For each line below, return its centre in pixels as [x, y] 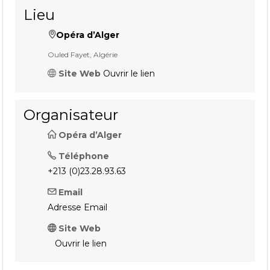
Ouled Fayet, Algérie [83, 55]
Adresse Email [78, 207]
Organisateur [71, 115]
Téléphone [84, 156]
